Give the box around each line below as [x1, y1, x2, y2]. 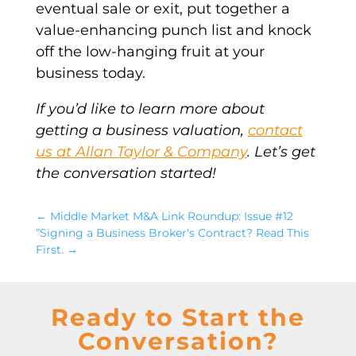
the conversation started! [35, 164, 216, 183]
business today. [35, 64, 145, 83]
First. [35, 242, 64, 257]
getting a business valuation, [35, 122, 248, 140]
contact [247, 122, 303, 140]
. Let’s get [246, 143, 315, 161]
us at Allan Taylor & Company [35, 143, 247, 161]
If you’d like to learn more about [35, 100, 265, 118]
